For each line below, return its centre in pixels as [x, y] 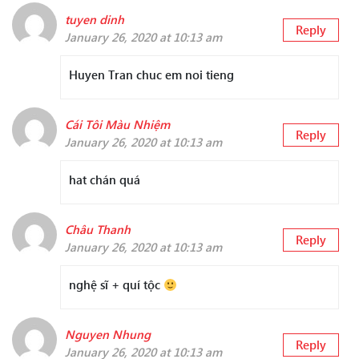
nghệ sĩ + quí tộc [116, 285]
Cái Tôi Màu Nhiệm [117, 125]
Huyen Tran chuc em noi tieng [151, 75]
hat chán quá [105, 180]
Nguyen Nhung [108, 335]
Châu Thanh [98, 230]
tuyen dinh [95, 20]
